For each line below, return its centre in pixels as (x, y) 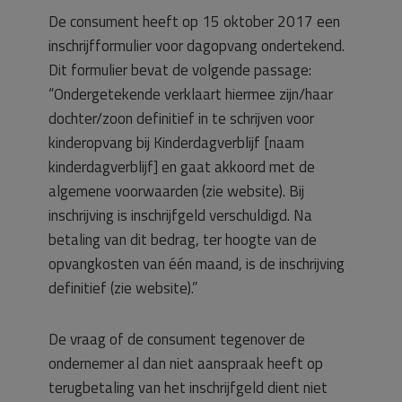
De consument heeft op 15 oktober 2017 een (194, 22)
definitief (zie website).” (123, 288)
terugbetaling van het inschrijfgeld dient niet (188, 388)
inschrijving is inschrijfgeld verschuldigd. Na (180, 215)
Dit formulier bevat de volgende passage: (180, 70)
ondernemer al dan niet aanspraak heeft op (186, 363)
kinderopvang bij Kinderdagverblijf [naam (176, 143)
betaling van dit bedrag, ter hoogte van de (183, 240)
